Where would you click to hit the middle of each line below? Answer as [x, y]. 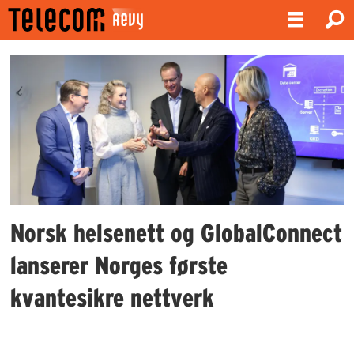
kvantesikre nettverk [113, 297]
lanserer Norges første [119, 265]
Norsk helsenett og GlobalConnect [177, 232]
